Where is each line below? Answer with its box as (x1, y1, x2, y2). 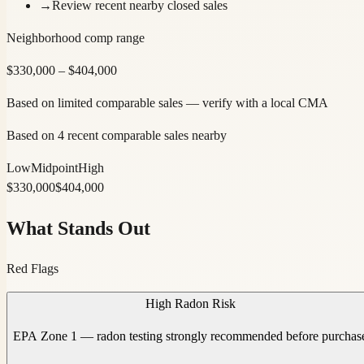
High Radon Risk (145, 296, 236, 310)
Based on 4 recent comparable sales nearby (6, 128, 227, 142)
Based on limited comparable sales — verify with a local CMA (6, 95, 328, 110)
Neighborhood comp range (6, 30, 145, 45)
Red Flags (6, 261, 58, 275)
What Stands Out (6, 217, 150, 239)
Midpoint (31, 160, 78, 175)
